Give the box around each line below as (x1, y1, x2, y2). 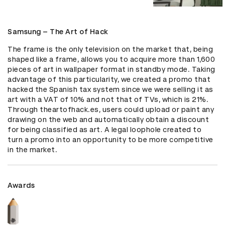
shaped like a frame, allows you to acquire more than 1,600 (8, 55, 215, 64)
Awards (8, 181, 35, 190)
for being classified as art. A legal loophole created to (8, 126, 201, 134)
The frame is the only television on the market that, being (8, 45, 213, 54)
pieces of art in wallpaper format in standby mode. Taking (8, 65, 215, 74)
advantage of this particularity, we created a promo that (8, 75, 210, 84)
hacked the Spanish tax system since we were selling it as (8, 85, 213, 94)
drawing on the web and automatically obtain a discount (8, 116, 209, 124)
